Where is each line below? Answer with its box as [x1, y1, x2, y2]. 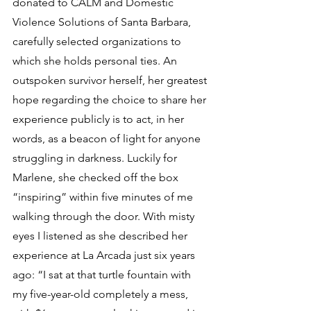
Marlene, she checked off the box [12, 171, 181, 184]
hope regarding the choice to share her [12, 93, 209, 106]
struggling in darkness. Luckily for [12, 151, 180, 165]
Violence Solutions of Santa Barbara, [12, 15, 194, 28]
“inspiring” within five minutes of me [12, 190, 196, 203]
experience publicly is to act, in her [12, 112, 187, 126]
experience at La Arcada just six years [12, 249, 198, 262]
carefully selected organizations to [12, 35, 184, 48]
